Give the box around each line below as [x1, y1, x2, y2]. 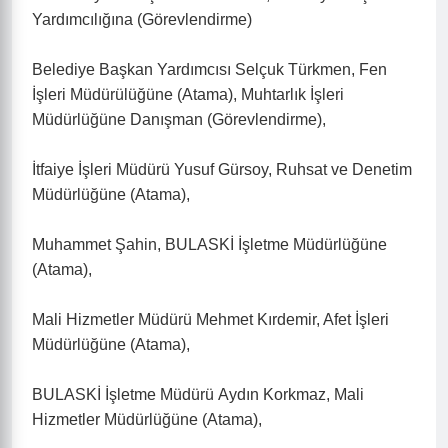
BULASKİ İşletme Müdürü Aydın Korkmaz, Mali [32, 386, 364, 403]
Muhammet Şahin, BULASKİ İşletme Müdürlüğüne [32, 236, 387, 253]
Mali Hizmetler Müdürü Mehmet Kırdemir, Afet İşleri [32, 311, 389, 328]
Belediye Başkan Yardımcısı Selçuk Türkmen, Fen [32, 61, 387, 78]
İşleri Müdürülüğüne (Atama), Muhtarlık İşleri [32, 86, 344, 103]
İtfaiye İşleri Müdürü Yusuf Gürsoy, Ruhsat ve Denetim [32, 161, 412, 178]
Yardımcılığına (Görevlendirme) [32, 11, 252, 28]
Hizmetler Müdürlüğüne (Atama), [32, 411, 262, 428]
